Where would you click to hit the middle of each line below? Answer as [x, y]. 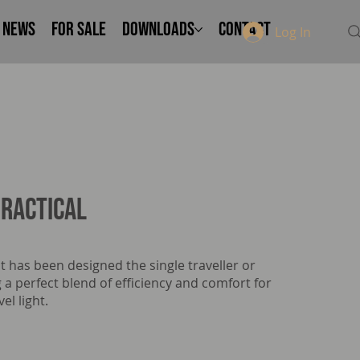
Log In [293, 32]
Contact [245, 30]
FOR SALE [79, 30]
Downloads [158, 30]
